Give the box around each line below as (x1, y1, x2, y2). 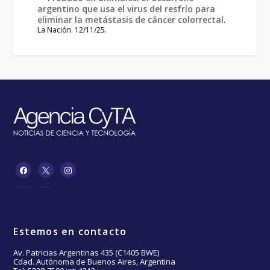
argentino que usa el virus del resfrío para (37, 3, 216, 14)
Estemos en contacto (13, 224, 127, 238)
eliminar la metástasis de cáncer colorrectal (37, 14, 224, 25)
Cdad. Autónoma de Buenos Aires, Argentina (13, 256, 176, 267)
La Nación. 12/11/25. (37, 25, 107, 35)
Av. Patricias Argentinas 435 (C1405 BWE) (13, 246, 160, 258)
